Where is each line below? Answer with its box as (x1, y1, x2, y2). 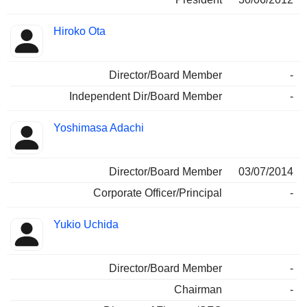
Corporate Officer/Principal (93, 187, 222, 199)
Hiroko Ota (53, 25, 106, 38)
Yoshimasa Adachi (53, 122, 144, 134)
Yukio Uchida (53, 219, 119, 231)
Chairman (174, 284, 222, 296)
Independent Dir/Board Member (69, 90, 222, 103)
